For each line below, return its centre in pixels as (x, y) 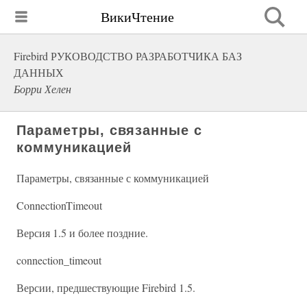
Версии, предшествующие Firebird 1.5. (106, 287)
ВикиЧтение (137, 16)
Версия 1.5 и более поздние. (82, 233)
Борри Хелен (42, 89)
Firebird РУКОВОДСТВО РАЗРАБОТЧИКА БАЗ (128, 56)
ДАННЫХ (39, 72)
